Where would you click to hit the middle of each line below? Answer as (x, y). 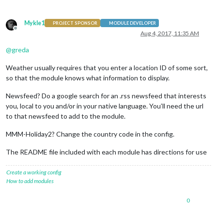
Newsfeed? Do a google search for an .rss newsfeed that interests (106, 95)
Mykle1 (34, 23)
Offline (24, 31)
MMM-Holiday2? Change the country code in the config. (90, 134)
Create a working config (34, 172)
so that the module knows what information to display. (88, 77)
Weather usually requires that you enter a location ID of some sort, (107, 67)
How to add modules (30, 181)
